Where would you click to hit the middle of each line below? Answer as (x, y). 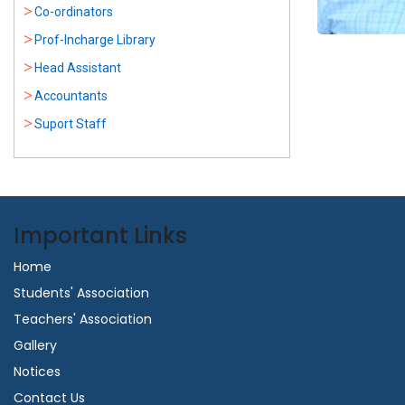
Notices (37, 372)
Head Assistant (78, 68)
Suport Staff (71, 124)
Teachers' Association (83, 319)
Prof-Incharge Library (95, 40)
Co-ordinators (74, 12)
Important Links (100, 235)
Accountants (71, 96)
